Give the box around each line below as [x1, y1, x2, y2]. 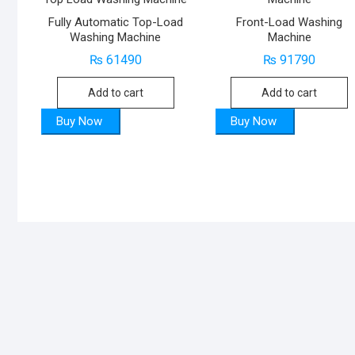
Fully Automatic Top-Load [48, 14, 183, 29]
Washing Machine [70, 29, 162, 44]
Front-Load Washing [236, 14, 343, 29]
